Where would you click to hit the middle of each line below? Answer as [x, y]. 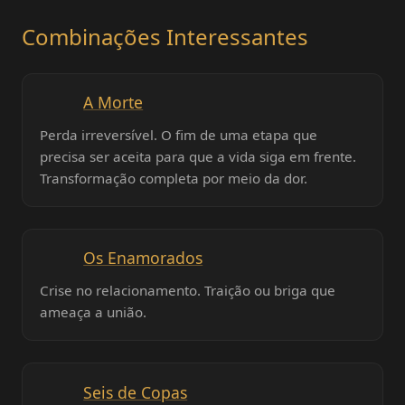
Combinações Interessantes [165, 36]
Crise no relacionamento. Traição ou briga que [188, 291]
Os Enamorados [143, 258]
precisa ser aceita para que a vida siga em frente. [198, 156]
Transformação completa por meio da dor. [174, 178]
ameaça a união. [94, 312]
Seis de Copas [136, 392]
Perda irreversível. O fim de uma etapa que [179, 134]
